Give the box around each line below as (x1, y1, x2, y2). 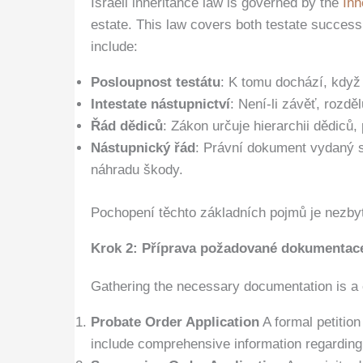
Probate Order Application (91, 314, 259, 330)
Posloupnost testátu (91, 75, 220, 91)
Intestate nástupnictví (91, 96, 230, 113)
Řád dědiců (91, 118, 163, 135)
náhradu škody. (91, 162, 183, 178)
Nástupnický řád (91, 140, 195, 156)
